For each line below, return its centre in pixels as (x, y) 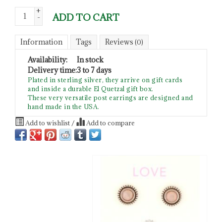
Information (41, 42)
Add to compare (110, 123)
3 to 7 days (94, 70)
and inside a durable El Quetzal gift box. (91, 88)
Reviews (120, 42)
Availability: (48, 59)
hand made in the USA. (64, 106)
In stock (90, 59)
